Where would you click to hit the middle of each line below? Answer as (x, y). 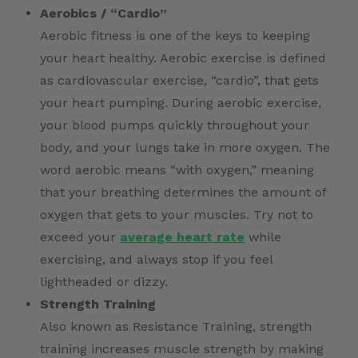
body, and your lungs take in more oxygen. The (185, 148)
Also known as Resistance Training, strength (176, 327)
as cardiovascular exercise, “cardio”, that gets (179, 81)
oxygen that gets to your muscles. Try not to (177, 215)
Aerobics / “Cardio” (103, 14)
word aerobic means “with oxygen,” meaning (177, 170)
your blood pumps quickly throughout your (175, 125)
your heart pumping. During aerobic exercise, (181, 103)
